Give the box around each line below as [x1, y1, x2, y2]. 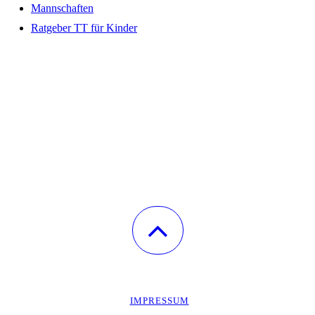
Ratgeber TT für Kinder [30, 22, 137, 34]
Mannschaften [30, 2, 94, 15]
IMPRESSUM [129, 295, 189, 307]
